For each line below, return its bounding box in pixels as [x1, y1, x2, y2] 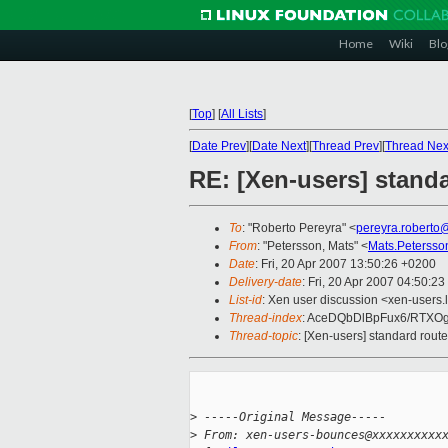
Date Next [252, 139, 306, 153]
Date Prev [192, 139, 246, 153]
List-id [229, 293, 262, 308]
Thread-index [229, 311, 302, 326]
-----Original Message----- [197, 410, 386, 425]
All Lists [221, 107, 263, 121]
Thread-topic [229, 329, 298, 344]
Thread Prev [312, 139, 379, 153]
